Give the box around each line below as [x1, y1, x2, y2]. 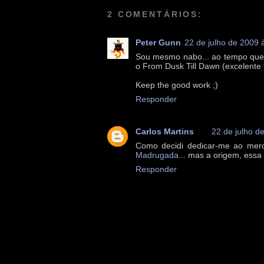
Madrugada [136, 150, 179, 160]
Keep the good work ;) [136, 80, 218, 90]
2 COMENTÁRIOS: [107, 9, 203, 19]
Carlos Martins [136, 127, 194, 137]
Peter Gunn [136, 38, 181, 48]
